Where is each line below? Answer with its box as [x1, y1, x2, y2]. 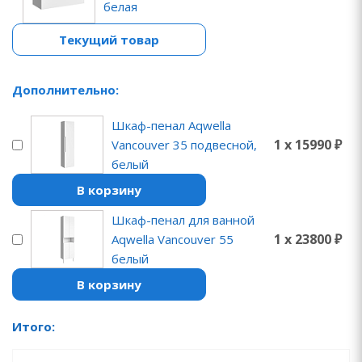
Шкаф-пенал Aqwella [112, 117, 231, 133]
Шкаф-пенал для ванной [112, 212, 255, 228]
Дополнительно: [12, 82, 119, 98]
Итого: [12, 318, 55, 335]
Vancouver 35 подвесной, [112, 137, 257, 153]
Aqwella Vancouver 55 [112, 231, 234, 247]
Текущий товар [59, 32, 159, 48]
